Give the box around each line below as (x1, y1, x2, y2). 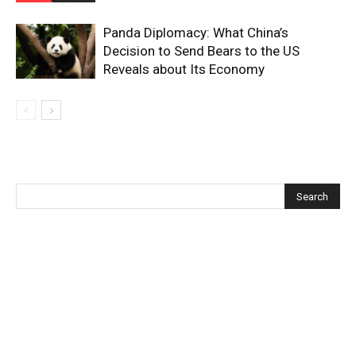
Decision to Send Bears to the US (103, 43, 300, 59)
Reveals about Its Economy (103, 61, 265, 77)
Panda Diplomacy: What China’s (103, 25, 288, 41)
